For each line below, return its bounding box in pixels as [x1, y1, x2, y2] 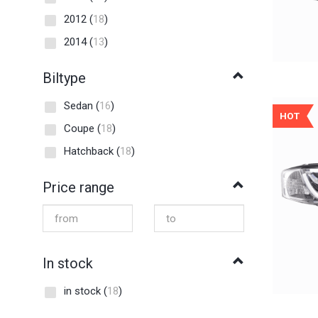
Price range [43, 179, 114, 197]
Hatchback [64, 145, 116, 158]
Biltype [43, 70, 86, 87]
